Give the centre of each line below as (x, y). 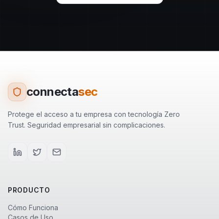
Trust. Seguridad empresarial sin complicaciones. (87, 125)
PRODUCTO (29, 190)
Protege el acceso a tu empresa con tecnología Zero (94, 114)
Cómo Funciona (33, 208)
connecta (53, 92)
